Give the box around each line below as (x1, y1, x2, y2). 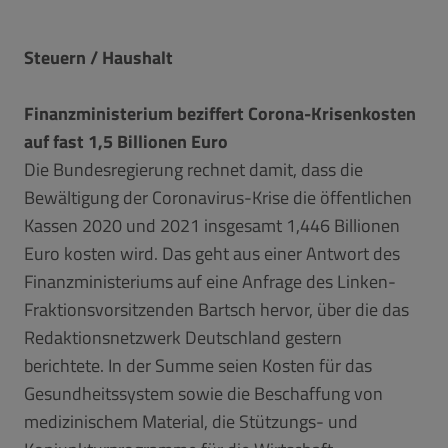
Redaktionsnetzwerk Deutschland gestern (24, 323, 342, 351)
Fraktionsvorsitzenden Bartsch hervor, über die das (24, 295, 409, 323)
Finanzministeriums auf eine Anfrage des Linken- (24, 267, 396, 295)
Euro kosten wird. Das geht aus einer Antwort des (24, 239, 400, 267)
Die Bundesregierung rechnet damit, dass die (24, 155, 363, 183)
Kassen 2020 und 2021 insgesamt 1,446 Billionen (24, 211, 400, 239)
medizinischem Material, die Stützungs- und (24, 407, 358, 435)
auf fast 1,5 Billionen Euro (24, 127, 228, 155)
